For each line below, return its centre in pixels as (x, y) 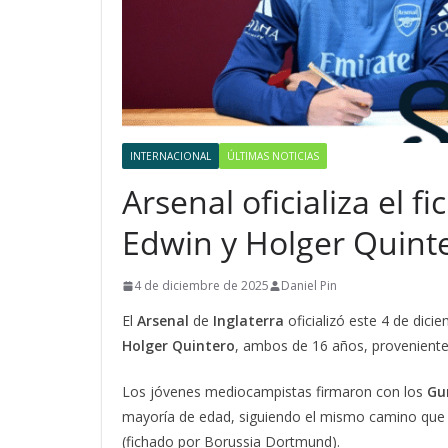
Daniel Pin (309, 286)
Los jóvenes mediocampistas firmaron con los (274, 392)
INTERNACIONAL (170, 156)
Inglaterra (248, 321)
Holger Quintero (178, 346)
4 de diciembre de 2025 (201, 286)
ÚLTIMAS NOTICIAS (273, 156)
